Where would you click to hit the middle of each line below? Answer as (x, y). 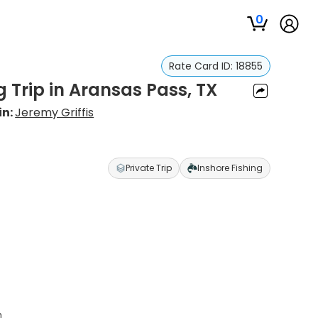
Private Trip (148, 168)
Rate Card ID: (202, 66)
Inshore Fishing (230, 168)
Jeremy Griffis (55, 113)
